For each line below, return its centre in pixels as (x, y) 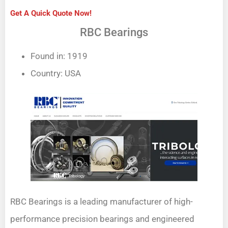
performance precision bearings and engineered (102, 219)
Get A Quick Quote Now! (51, 13)
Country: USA (56, 74)
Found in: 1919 (59, 56)
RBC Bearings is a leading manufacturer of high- (102, 202)
